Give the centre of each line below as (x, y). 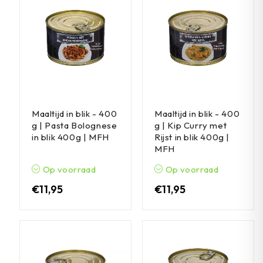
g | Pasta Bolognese (75, 125)
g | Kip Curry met (191, 125)
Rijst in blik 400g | (192, 137)
